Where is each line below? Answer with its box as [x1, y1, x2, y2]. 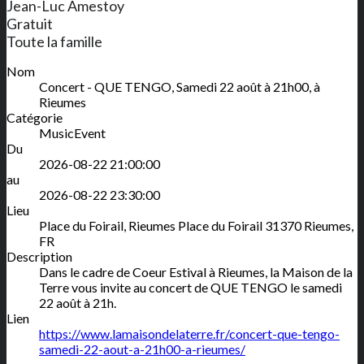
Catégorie [6, 110, 63, 126]
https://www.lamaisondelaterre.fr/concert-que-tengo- [39, 326, 340, 342]
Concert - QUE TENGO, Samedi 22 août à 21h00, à [39, 79, 320, 95]
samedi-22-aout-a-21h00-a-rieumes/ [39, 341, 245, 357]
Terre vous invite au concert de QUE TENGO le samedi [39, 279, 342, 296]
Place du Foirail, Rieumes [39, 218, 175, 234]
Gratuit [6, 15, 53, 33]
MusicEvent [39, 125, 106, 141]
